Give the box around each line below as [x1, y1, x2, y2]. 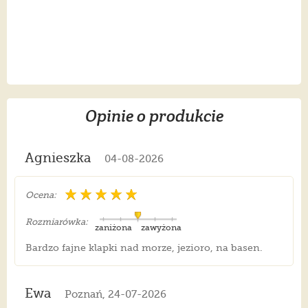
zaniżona [94, 223, 132, 233]
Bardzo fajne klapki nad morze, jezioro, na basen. [25, 242, 263, 254]
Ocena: [25, 190, 56, 201]
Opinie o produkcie [85, 105, 223, 127]
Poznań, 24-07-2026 [64, 288, 166, 301]
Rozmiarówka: [25, 217, 88, 228]
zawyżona [140, 223, 181, 233]
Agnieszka [24, 151, 91, 166]
